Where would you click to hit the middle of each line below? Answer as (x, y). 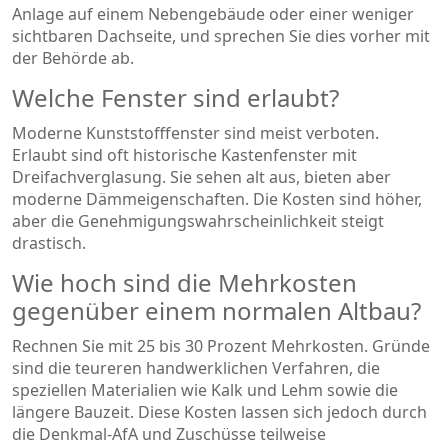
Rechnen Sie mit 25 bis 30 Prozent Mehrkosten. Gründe (221, 345)
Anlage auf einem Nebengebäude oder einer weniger (213, 13)
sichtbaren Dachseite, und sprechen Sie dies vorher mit (221, 35)
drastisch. (49, 242)
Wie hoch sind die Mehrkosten (184, 282)
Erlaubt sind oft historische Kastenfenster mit (184, 154)
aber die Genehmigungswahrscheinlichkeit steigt (198, 220)
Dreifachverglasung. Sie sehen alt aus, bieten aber (201, 176)
